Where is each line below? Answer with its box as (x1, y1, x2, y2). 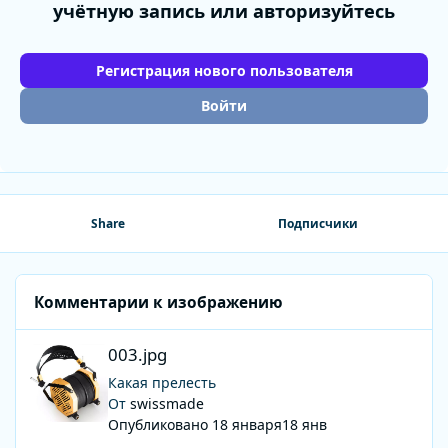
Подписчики (277, 215, 358, 233)
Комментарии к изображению (34, 291, 284, 313)
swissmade (129, 394, 204, 414)
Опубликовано (107, 415, 212, 435)
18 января (211, 415, 282, 435)
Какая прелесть (107, 373, 220, 393)
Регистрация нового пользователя (95, 60, 353, 80)
